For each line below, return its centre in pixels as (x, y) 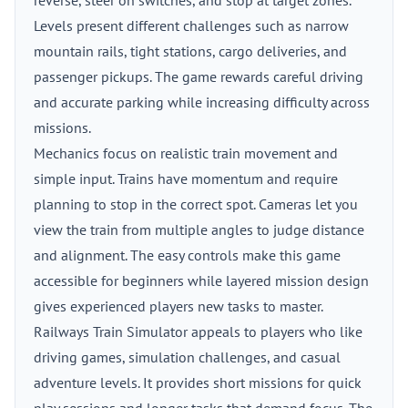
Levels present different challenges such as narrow (191, 25)
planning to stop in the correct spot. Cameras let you (196, 204)
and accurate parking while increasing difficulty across (202, 102)
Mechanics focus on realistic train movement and (186, 153)
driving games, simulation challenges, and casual (187, 357)
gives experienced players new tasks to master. (178, 306)
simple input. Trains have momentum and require (186, 178)
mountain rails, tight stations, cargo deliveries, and (190, 51)
